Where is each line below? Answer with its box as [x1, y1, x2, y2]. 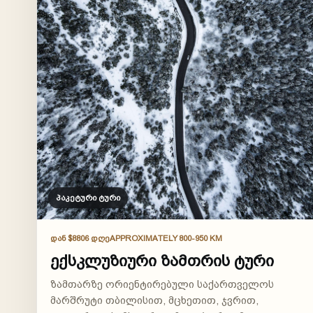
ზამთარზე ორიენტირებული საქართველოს [50, 278, 275, 291]
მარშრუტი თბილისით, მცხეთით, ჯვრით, [50, 294, 259, 307]
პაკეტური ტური [56, 192, 121, 203]
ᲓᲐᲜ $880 [50, 233, 85, 244]
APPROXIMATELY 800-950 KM [110, 233, 223, 244]
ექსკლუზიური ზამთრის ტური [50, 251, 275, 270]
